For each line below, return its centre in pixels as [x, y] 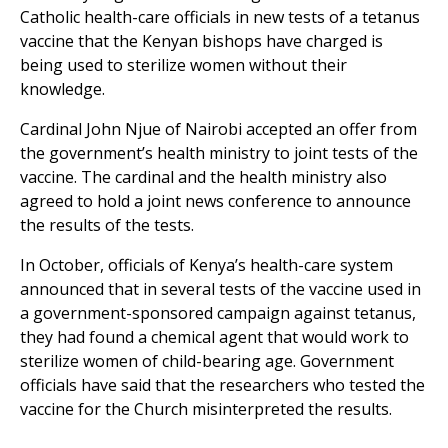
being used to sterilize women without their [183, 65]
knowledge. [62, 89]
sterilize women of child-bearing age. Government [207, 361]
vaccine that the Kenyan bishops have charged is [201, 41]
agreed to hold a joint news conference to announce [215, 201]
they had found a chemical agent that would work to [214, 337]
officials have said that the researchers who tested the [222, 385]
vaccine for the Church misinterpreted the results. [206, 409]
